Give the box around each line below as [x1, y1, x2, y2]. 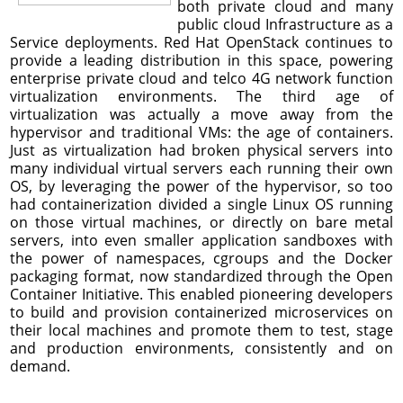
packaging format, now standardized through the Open [10, 265, 393, 286]
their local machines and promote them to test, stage [10, 319, 393, 340]
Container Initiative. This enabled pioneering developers [10, 283, 393, 304]
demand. [10, 355, 70, 376]
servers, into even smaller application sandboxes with [10, 229, 393, 250]
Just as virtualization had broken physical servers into [10, 139, 393, 160]
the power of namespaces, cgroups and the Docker [10, 247, 393, 268]
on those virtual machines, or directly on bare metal [10, 211, 393, 232]
